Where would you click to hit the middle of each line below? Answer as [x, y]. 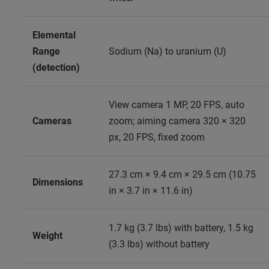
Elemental [54, 35]
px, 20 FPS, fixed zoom [157, 137]
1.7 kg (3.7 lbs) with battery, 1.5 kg [181, 228]
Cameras [52, 121]
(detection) [56, 67]
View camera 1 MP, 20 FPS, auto [177, 104]
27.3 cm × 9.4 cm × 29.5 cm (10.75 [182, 174]
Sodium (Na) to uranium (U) [168, 51]
